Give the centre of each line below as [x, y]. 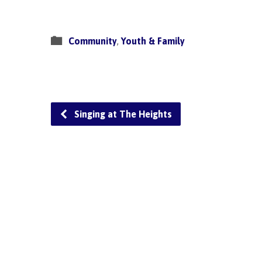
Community [93, 41]
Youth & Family [153, 41]
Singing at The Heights [122, 114]
